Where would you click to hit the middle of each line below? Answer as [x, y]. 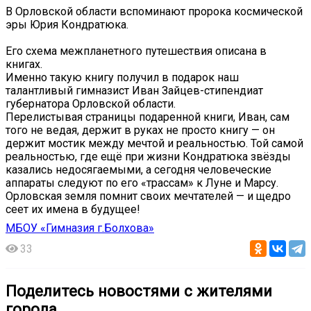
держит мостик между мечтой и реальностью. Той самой [154, 144]
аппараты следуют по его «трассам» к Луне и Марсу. [142, 183]
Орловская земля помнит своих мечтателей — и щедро [148, 196]
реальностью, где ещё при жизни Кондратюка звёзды [148, 157]
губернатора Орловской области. [91, 104]
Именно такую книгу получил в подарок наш [122, 78]
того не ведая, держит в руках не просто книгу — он [140, 131]
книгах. [24, 65]
